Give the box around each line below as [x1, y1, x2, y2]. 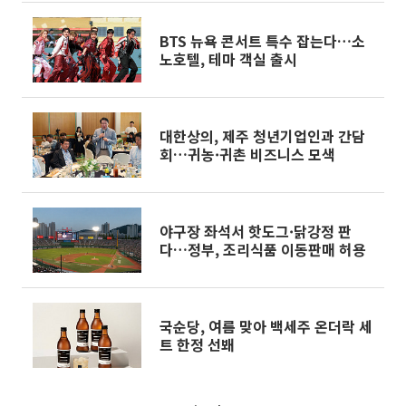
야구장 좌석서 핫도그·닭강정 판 [159, 220, 352, 242]
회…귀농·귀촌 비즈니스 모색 [159, 143, 335, 165]
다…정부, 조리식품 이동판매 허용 [159, 238, 366, 260]
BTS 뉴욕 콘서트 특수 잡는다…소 [159, 30, 365, 52]
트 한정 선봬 [159, 333, 235, 355]
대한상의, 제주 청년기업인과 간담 [159, 125, 365, 147]
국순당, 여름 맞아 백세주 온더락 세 [159, 315, 372, 337]
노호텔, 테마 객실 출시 [159, 48, 297, 70]
